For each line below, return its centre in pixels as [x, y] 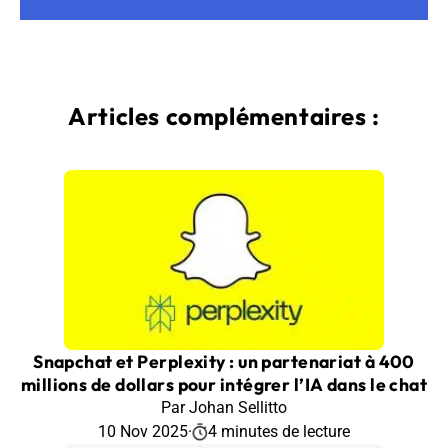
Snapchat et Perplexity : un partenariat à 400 [224, 361]
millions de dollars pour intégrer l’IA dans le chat [224, 384]
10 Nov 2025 [143, 431]
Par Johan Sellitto [224, 407]
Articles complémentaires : [224, 115]
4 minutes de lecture [279, 431]
